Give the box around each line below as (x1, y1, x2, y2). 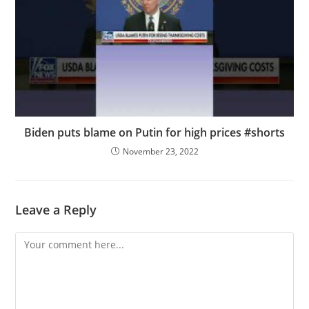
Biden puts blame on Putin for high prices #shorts (24, 124, 285, 140)
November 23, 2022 (122, 145, 199, 157)
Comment (14, 233, 60, 247)
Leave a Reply (15, 201, 97, 218)
